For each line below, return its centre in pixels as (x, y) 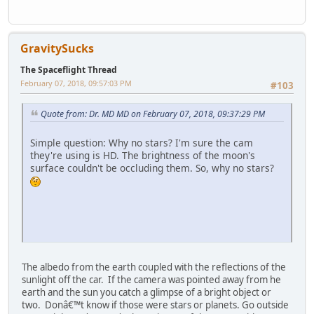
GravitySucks (57, 48)
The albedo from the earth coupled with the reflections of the (154, 267)
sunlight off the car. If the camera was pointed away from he (151, 279)
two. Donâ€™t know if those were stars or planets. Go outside (155, 305)
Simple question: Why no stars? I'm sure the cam (142, 142)
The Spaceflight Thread (69, 69)
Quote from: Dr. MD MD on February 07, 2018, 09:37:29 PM (153, 114)
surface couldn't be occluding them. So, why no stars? (152, 168)
